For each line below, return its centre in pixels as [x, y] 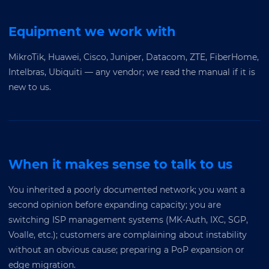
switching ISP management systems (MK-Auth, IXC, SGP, [128, 220]
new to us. [30, 87]
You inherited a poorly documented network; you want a [127, 190]
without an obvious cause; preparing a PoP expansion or [126, 250]
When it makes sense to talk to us [120, 164]
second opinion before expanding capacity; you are [115, 205]
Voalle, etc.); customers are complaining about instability [128, 235]
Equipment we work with [92, 32]
